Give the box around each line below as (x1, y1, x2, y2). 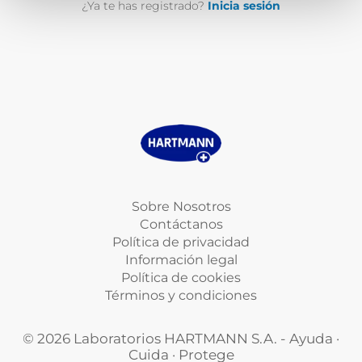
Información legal (124, 252, 238, 267)
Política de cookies (121, 270, 241, 285)
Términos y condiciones (105, 288, 257, 303)
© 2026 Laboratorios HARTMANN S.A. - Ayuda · (23, 330, 339, 347)
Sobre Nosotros (131, 199, 231, 214)
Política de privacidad (112, 234, 250, 250)
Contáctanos (139, 217, 223, 232)
